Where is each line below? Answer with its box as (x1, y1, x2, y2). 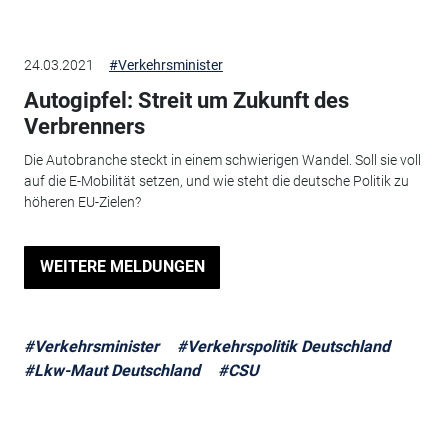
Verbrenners (23, 113, 145, 139)
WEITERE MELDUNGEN (39, 257, 205, 277)
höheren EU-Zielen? (23, 194, 141, 211)
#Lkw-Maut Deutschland (23, 360, 200, 380)
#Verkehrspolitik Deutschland (176, 336, 390, 356)
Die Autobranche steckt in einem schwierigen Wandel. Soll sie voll (23, 152, 421, 169)
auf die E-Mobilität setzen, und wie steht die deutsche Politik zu (23, 173, 409, 190)
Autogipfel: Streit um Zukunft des (23, 87, 349, 113)
